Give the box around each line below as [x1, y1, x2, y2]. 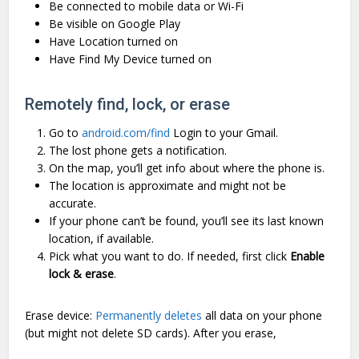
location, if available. [49, 230, 155, 246]
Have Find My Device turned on [49, 50, 212, 67]
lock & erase [49, 265, 115, 281]
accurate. [49, 195, 97, 211]
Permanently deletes [95, 307, 203, 323]
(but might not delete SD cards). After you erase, [25, 325, 277, 341]
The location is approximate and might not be [49, 177, 287, 193]
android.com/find [82, 124, 171, 140]
